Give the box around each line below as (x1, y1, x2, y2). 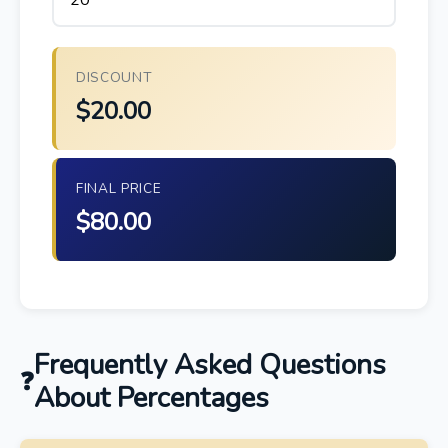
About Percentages (34, 378, 269, 417)
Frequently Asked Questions (34, 345, 386, 384)
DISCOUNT (76, 67, 153, 87)
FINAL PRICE (76, 178, 162, 198)
